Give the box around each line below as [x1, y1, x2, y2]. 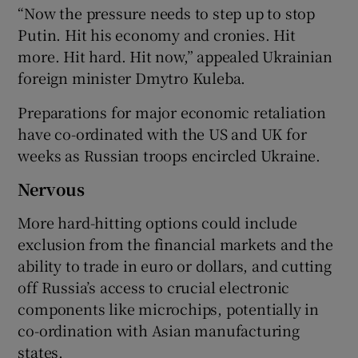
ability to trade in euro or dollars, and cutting [18, 254, 332, 276]
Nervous [18, 177, 86, 201]
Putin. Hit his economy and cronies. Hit [18, 23, 296, 45]
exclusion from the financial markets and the [18, 233, 333, 254]
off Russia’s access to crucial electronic [18, 276, 290, 297]
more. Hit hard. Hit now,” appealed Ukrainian [18, 45, 332, 66]
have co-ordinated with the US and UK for [18, 122, 307, 144]
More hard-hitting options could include [18, 211, 297, 233]
